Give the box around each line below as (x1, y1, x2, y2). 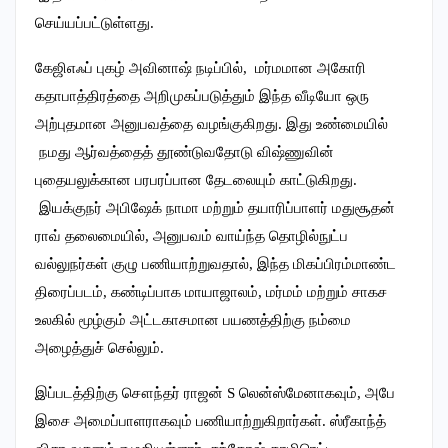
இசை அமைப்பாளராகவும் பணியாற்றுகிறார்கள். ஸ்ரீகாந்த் (35, 412, 386, 429)
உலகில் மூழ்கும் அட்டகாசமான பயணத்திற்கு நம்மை (35, 311, 351, 328)
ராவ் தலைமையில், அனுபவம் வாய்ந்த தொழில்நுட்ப (35, 227, 348, 244)
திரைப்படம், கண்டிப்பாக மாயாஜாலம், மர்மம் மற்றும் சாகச (35, 283, 387, 300)
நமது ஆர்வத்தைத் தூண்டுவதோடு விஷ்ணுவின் (35, 143, 334, 160)
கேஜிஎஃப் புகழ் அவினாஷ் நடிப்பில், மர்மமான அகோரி (35, 59, 366, 76)
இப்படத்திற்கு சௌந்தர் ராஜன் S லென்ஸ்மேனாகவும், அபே (35, 384, 395, 401)
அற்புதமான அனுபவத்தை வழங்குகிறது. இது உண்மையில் (35, 115, 388, 132)
